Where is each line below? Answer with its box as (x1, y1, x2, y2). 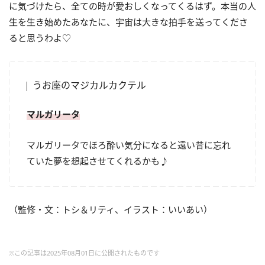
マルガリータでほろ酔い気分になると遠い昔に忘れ (27, 138, 231, 151)
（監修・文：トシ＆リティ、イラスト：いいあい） (9, 203, 212, 215)
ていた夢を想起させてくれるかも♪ (27, 154, 169, 167)
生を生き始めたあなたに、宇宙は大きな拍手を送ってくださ (9, 15, 248, 28)
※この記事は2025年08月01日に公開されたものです (9, 248, 160, 257)
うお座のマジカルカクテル (33, 78, 146, 92)
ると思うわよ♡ (9, 31, 71, 44)
